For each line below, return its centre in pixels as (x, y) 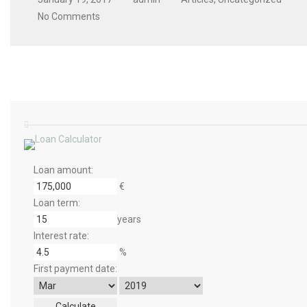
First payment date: (75, 269)
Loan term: (57, 203)
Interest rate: (61, 236)
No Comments (69, 16)
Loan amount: (63, 170)
